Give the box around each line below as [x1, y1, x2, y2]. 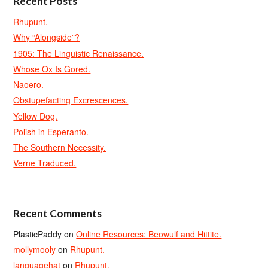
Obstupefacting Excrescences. [13, 94, 129, 106]
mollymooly [13, 243, 56, 255]
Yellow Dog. [13, 109, 58, 122]
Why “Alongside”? [13, 31, 80, 44]
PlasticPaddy [13, 227, 62, 240]
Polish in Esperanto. [13, 125, 89, 138]
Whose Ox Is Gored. [13, 62, 91, 75]
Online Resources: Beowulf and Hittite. [76, 227, 222, 240]
